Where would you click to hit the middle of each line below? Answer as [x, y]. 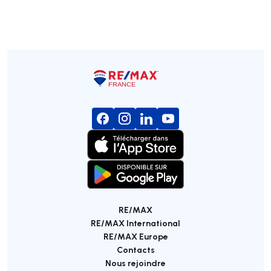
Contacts [135, 249]
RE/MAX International [135, 223]
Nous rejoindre [135, 263]
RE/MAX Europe [135, 236]
